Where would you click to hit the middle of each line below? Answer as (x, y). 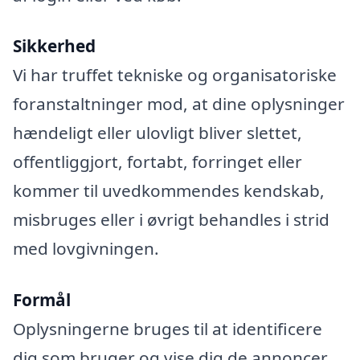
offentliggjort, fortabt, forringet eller (157, 162)
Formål (42, 300)
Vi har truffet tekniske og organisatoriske (175, 75)
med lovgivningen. (86, 249)
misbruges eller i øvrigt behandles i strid (171, 220)
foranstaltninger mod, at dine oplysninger (179, 104)
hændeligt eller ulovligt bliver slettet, (157, 133)
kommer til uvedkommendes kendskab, (169, 191)
